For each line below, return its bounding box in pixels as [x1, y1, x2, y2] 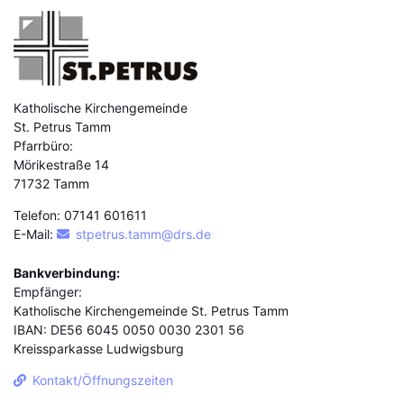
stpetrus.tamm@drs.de [76, 226, 211, 243]
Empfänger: [14, 284, 82, 300]
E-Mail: [14, 226, 57, 243]
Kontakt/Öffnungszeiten [32, 372, 173, 389]
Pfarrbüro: [14, 138, 73, 154]
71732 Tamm [14, 176, 89, 192]
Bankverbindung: [14, 265, 120, 281]
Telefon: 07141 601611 [14, 207, 147, 224]
